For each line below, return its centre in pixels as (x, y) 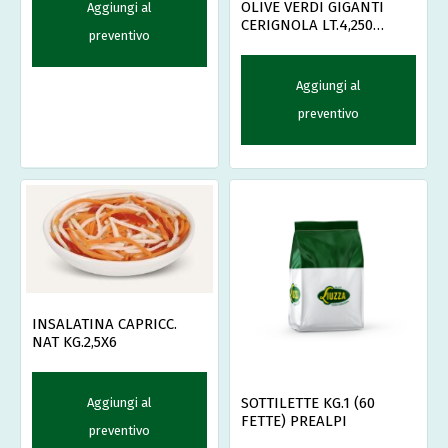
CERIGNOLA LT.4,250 (307, 24)
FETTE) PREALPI (294, 420)
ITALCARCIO (279, 42)
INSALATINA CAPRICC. (104, 324)
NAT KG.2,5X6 (74, 342)
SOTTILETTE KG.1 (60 (308, 402)
